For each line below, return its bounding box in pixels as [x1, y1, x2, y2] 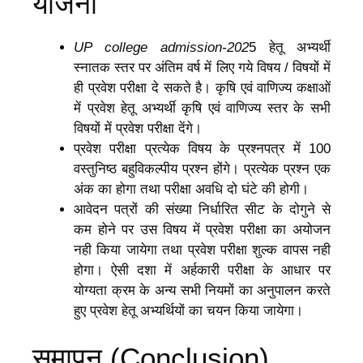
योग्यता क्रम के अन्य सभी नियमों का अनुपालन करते [74, 282, 331, 298]
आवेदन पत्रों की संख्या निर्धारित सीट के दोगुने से [74, 201, 331, 217]
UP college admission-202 [74, 39, 249, 55]
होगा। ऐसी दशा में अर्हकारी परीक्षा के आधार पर [74, 262, 331, 278]
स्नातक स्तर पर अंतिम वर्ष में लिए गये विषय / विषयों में [74, 59, 331, 75]
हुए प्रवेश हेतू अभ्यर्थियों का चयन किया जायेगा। [74, 302, 303, 318]
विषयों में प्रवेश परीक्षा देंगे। [74, 120, 202, 136]
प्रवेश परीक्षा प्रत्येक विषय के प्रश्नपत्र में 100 [74, 140, 331, 156]
